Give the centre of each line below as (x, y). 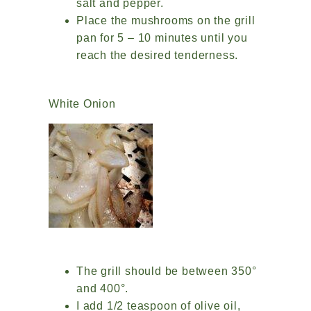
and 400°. (103, 288)
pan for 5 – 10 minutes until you (162, 38)
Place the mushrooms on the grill (166, 20)
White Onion (82, 104)
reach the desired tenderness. (159, 55)
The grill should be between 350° (167, 271)
